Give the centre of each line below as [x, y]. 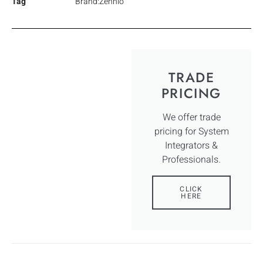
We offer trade [191, 117]
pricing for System [191, 131]
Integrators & [191, 145]
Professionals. [191, 159]
